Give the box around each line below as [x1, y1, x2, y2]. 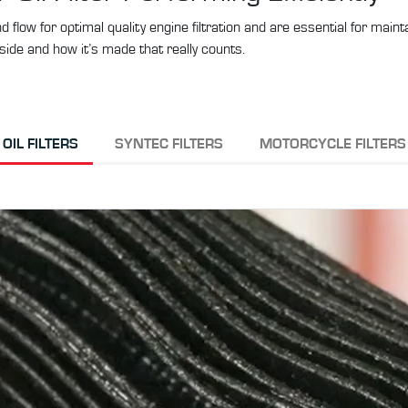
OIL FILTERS [2, 137, 78, 152]
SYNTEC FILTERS [114, 137, 223, 152]
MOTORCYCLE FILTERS [259, 137, 406, 152]
